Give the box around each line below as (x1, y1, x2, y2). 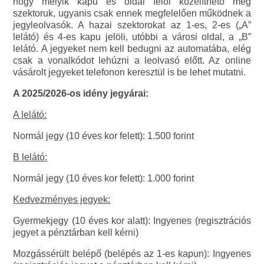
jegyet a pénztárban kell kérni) (13, 227, 139, 237)
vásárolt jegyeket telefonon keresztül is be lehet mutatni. (13, 67, 246, 77)
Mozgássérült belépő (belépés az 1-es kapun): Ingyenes (13, 248, 251, 259)
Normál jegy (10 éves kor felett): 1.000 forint (13, 173, 194, 183)
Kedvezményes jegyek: (13, 194, 111, 204)
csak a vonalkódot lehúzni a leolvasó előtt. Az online (13, 55, 251, 65)
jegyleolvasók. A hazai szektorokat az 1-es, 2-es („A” (13, 19, 251, 30)
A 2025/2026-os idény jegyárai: (13, 88, 149, 98)
